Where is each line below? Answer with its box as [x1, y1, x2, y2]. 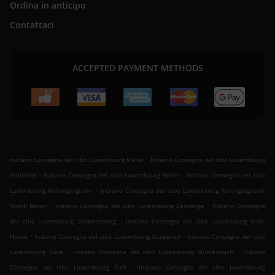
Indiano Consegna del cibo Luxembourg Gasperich [34, 232, 181, 241]
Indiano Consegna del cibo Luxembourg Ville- [126, 217, 266, 226]
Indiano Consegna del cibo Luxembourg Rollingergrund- [100, 186, 265, 195]
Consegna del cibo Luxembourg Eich [10, 263, 126, 272]
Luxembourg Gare [10, 247, 63, 257]
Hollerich [10, 171, 36, 180]
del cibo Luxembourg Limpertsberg [10, 217, 116, 226]
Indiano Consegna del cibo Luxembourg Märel [10, 155, 144, 165]
